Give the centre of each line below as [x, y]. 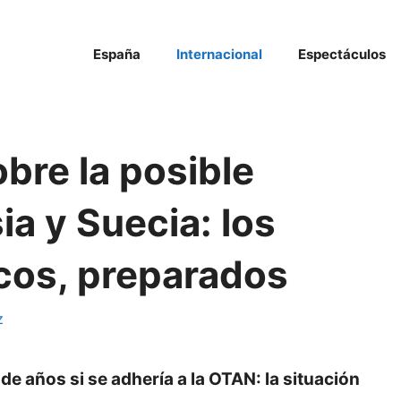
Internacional [219, 55]
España [117, 55]
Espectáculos [342, 55]
